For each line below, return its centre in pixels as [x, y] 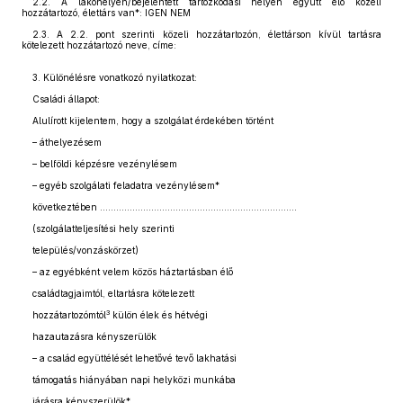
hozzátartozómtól [69, 315]
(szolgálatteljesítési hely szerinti [103, 228]
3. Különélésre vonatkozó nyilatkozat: [115, 77]
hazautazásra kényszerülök [94, 336]
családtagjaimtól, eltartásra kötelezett [113, 293]
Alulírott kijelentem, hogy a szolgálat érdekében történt [153, 121]
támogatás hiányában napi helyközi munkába [134, 380]
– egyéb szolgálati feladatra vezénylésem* [126, 185]
